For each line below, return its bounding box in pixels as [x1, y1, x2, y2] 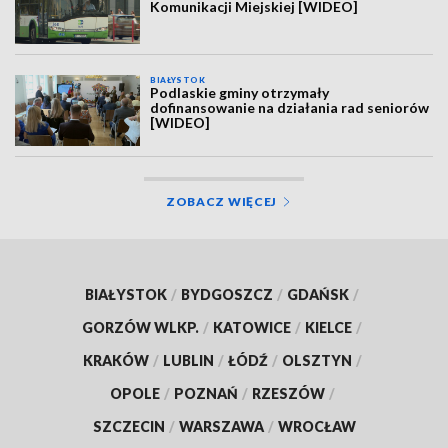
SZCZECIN [92, 417, 165, 435]
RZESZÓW [251, 384, 325, 402]
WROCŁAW [277, 417, 356, 435]
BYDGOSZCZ [181, 285, 273, 303]
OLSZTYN [281, 351, 352, 369]
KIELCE [305, 318, 352, 336]
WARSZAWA [178, 417, 264, 435]
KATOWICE [213, 318, 291, 336]
